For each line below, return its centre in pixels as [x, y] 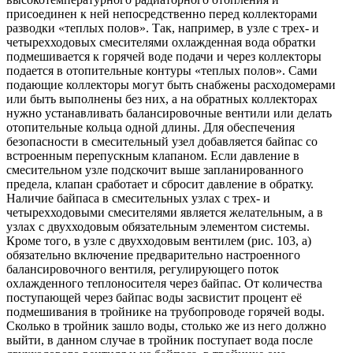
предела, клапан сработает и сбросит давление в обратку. [160, 184]
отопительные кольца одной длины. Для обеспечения [150, 127]
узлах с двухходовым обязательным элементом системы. [158, 226]
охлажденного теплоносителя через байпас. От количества [164, 283]
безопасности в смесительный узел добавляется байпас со [162, 141]
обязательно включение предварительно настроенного [153, 255]
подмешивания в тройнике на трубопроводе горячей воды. [165, 311]
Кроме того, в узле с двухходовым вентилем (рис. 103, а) [159, 240]
